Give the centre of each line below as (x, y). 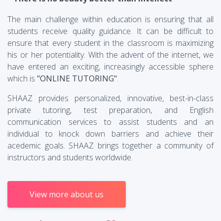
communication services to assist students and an (110, 122)
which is (22, 78)
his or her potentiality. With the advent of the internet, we (110, 55)
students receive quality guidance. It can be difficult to (110, 31)
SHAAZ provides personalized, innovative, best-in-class (110, 98)
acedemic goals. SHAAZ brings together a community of (110, 146)
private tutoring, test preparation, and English (110, 110)
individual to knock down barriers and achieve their (110, 134)
